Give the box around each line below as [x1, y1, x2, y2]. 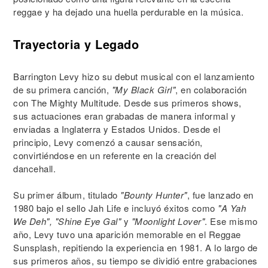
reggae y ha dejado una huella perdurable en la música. [13, 5, 243, 18]
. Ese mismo [205, 215, 258, 227]
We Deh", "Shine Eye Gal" [13, 215, 121, 227]
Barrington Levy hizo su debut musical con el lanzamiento [13, 70, 254, 83]
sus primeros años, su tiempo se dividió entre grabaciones [13, 254, 258, 267]
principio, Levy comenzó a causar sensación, [13, 136, 203, 148]
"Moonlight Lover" [131, 215, 205, 227]
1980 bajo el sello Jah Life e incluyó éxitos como [13, 202, 218, 214]
